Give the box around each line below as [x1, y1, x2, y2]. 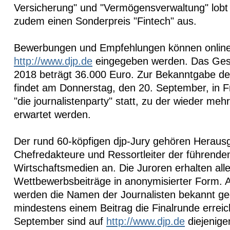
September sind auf [14, 216, 106, 227]
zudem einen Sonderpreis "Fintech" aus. [14, 15, 197, 27]
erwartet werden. [14, 109, 91, 120]
